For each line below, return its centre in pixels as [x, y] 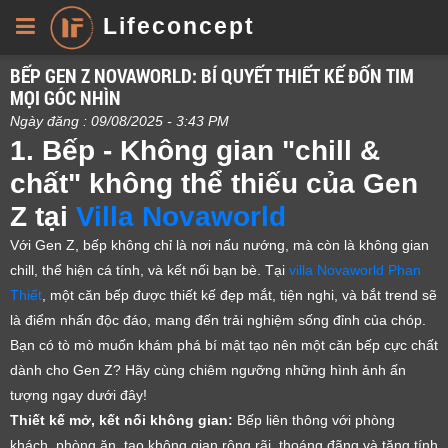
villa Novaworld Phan [355, 270]
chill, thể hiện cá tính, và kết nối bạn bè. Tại [149, 270]
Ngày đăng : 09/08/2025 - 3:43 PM [119, 121]
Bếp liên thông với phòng [314, 420]
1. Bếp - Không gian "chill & [195, 150]
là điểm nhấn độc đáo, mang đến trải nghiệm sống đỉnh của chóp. [220, 320]
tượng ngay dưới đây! [78, 395]
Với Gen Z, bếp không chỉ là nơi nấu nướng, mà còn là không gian [219, 245]
